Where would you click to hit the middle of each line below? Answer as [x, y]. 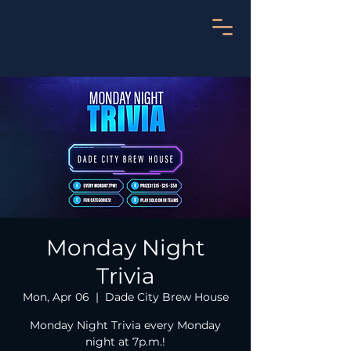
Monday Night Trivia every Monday [125, 325]
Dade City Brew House [166, 297]
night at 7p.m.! [125, 342]
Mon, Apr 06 [56, 297]
